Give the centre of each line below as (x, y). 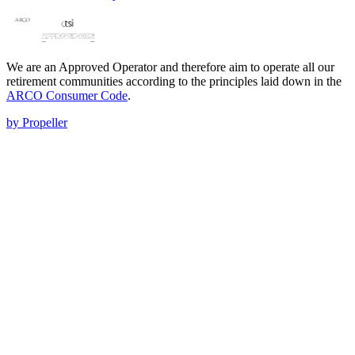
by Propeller (37, 123)
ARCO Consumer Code (67, 96)
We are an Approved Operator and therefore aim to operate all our (170, 67)
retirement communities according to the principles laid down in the (174, 82)
